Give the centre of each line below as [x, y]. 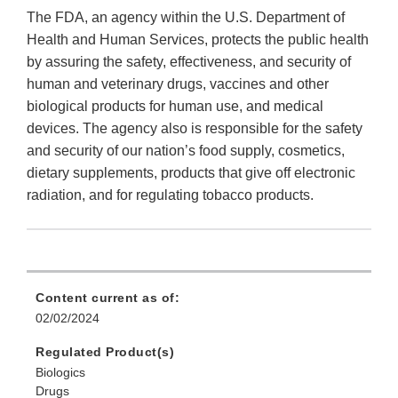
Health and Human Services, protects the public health [198, 40]
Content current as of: [107, 298]
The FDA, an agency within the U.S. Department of [186, 18]
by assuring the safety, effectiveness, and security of [189, 62]
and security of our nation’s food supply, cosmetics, [186, 151]
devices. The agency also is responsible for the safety [195, 129]
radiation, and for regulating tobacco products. [170, 195]
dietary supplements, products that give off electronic [191, 173]
